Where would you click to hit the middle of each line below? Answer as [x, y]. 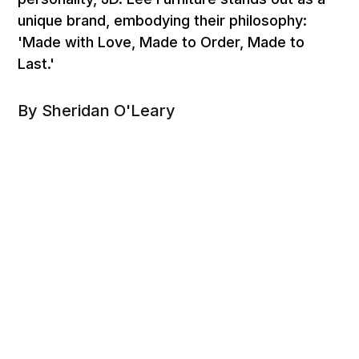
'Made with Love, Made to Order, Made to [161, 42]
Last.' [36, 64]
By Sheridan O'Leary [97, 111]
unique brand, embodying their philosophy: [163, 21]
